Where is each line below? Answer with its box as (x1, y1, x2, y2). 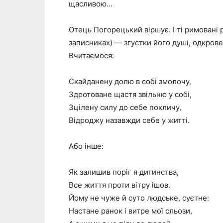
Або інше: (69, 141, 104, 151)
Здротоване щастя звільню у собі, (69, 89, 192, 99)
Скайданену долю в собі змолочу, (69, 76, 191, 86)
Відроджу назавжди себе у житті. (69, 115, 190, 125)
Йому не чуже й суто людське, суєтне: (69, 193, 209, 203)
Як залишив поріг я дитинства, (69, 167, 179, 177)
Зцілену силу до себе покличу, (69, 102, 181, 112)
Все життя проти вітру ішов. (69, 180, 170, 190)
